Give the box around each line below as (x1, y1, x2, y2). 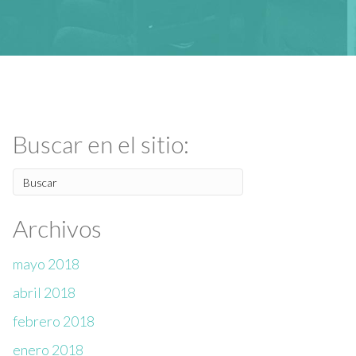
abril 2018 (13, 284, 75, 302)
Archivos (13, 214, 102, 243)
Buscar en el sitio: (13, 130, 189, 159)
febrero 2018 (13, 312, 95, 331)
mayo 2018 (13, 255, 79, 273)
